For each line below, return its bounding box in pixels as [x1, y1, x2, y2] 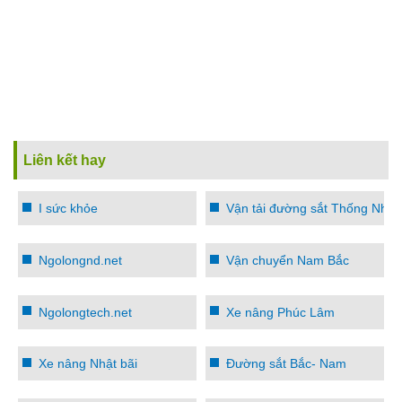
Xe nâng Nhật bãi [39, 356, 137, 371]
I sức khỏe [39, 201, 98, 216]
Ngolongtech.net [39, 304, 132, 319]
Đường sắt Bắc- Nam [226, 356, 346, 371]
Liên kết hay [23, 153, 106, 169]
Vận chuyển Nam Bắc [226, 253, 349, 268]
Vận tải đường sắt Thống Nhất [226, 201, 398, 216]
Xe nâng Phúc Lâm [226, 304, 335, 319]
